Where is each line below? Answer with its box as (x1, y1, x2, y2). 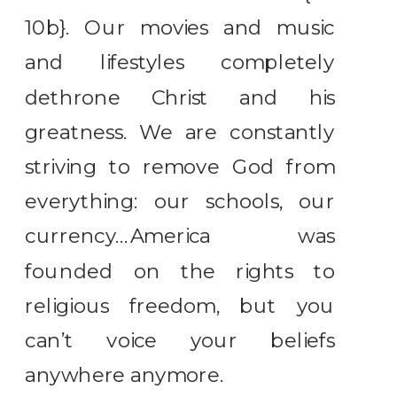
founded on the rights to (25, 259, 336, 284)
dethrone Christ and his (25, 85, 336, 110)
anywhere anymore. (25, 363, 224, 387)
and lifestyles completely (25, 51, 336, 75)
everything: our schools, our (25, 190, 336, 214)
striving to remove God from (25, 155, 336, 179)
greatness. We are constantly (25, 120, 336, 144)
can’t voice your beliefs (25, 329, 336, 353)
